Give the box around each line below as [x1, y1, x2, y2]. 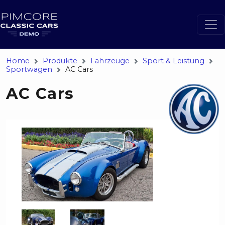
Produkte [43, 56, 77, 65]
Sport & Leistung [143, 56, 204, 65]
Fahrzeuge [90, 56, 130, 65]
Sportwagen [6, 65, 52, 74]
